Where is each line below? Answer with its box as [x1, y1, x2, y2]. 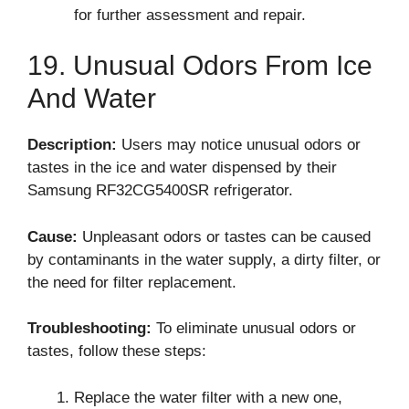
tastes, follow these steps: [27, 342, 206, 360]
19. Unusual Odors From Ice [27, 50, 372, 80]
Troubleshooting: [27, 320, 152, 337]
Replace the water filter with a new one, [74, 388, 342, 406]
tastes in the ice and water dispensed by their [27, 159, 337, 176]
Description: [27, 136, 117, 153]
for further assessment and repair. [74, 5, 306, 24]
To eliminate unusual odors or [152, 320, 356, 337]
